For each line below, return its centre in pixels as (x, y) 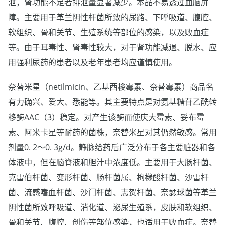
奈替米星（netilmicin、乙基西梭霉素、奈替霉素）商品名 (111, 87)
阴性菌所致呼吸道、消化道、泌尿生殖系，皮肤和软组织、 (113, 208)
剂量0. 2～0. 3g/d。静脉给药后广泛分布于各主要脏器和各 (112, 147)
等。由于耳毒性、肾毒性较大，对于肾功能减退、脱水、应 (113, 47)
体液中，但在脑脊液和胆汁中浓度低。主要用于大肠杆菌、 (113, 162)
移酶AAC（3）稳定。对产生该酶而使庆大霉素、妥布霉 (106, 117)
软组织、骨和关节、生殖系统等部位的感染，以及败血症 (108, 32)
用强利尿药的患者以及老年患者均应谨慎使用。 (92, 63)
